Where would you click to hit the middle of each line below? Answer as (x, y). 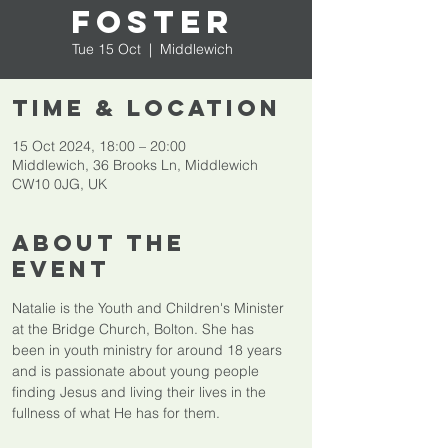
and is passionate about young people (137, 371)
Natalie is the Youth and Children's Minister (150, 308)
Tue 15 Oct (106, 49)
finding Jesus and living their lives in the (141, 392)
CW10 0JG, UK (59, 184)
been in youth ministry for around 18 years (149, 350)
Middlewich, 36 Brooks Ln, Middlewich (135, 165)
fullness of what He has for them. (116, 413)
